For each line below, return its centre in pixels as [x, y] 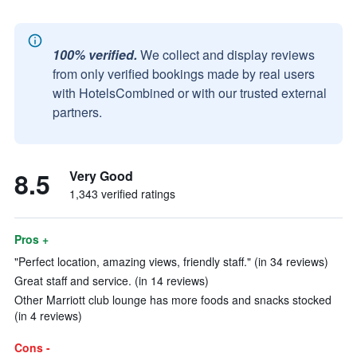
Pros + [31, 239]
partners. [77, 112]
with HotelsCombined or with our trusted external [190, 93]
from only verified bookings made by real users [184, 74]
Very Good [101, 176]
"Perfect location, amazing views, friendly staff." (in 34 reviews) [171, 261]
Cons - [32, 347]
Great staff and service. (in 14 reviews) [112, 280]
